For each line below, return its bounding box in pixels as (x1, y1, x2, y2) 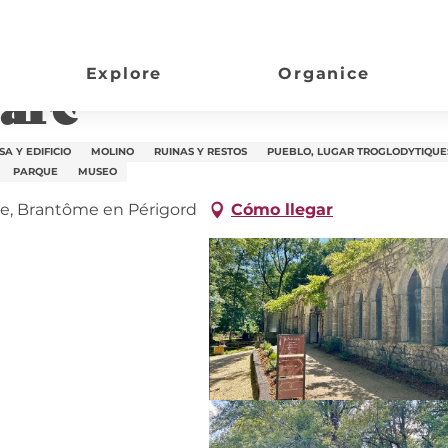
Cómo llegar (231, 200, 333, 219)
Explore (85, 64, 163, 84)
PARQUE (13, 165, 58, 178)
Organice (278, 64, 370, 84)
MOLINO (91, 145, 134, 158)
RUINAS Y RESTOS (154, 145, 247, 158)
